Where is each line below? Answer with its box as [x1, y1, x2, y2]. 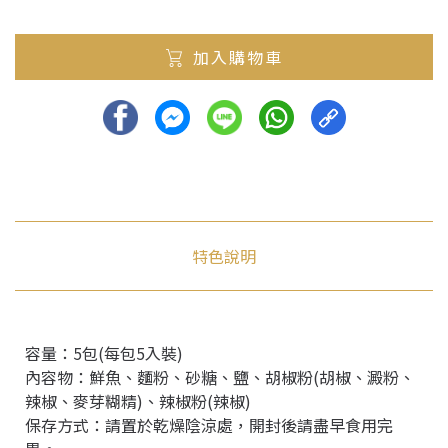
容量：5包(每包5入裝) [25, 341, 183, 365]
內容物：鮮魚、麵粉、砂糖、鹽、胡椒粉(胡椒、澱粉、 [25, 365, 415, 389]
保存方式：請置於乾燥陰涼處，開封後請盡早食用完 [25, 413, 393, 437]
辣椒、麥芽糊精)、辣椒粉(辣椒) [25, 389, 251, 413]
